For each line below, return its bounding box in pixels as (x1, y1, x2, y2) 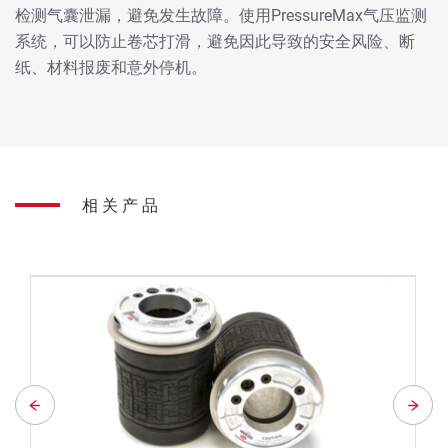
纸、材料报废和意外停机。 (15, 57, 207, 77)
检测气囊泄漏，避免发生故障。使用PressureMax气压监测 (15, 5, 427, 25)
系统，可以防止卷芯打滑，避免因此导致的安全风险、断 (15, 31, 415, 51)
